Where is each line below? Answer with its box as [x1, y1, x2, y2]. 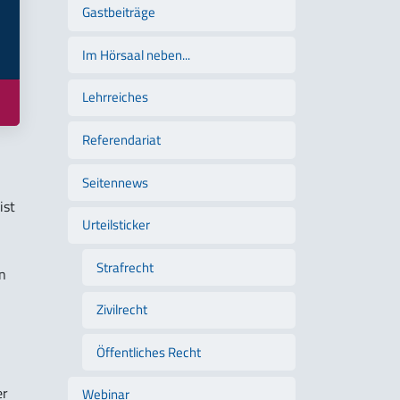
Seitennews [82, 171, 148, 193]
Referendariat [82, 129, 161, 150]
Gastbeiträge [82, 2, 155, 23]
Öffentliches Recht [96, 341, 201, 362]
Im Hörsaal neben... [82, 44, 190, 65]
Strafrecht [96, 256, 154, 278]
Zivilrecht [96, 299, 147, 321]
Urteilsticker [82, 214, 150, 236]
